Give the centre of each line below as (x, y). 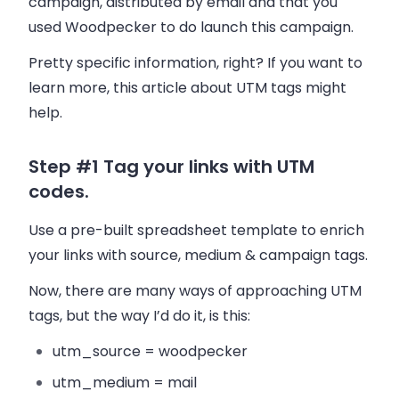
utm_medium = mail (125, 382)
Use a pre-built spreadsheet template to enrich (196, 230)
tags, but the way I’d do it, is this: (139, 315)
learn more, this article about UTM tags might (187, 87)
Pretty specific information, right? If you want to (195, 62)
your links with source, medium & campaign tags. (198, 255)
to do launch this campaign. (255, 27)
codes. (59, 191)
